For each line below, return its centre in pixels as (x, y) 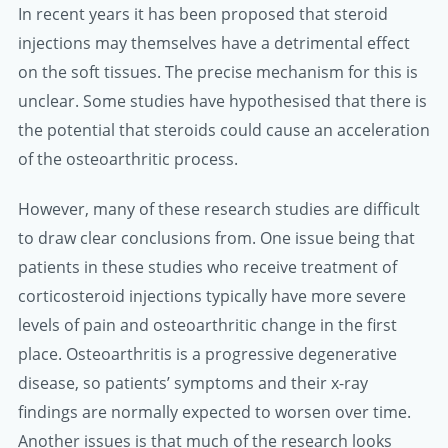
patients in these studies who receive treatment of (207, 267)
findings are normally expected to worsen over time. (214, 412)
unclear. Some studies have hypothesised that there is (222, 101)
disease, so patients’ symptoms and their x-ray (193, 383)
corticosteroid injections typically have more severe (212, 296)
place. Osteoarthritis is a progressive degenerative (207, 354)
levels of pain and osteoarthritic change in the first (207, 325)
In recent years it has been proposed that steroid (203, 14)
